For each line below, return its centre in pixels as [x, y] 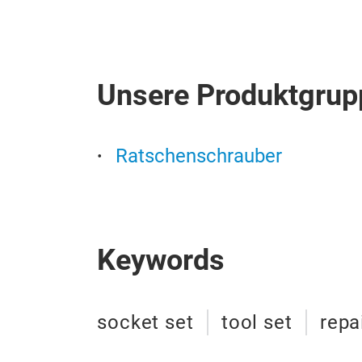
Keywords [161, 260]
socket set [145, 322]
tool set [257, 322]
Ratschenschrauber [199, 156]
